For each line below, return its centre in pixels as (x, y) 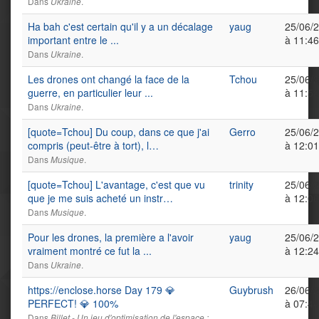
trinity (241, 184)
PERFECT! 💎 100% (73, 303)
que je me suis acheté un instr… (100, 198)
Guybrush (251, 290)
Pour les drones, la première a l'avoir (111, 237)
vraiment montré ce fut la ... (90, 251)
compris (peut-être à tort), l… (93, 145)
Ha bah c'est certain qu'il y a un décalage (120, 26)
